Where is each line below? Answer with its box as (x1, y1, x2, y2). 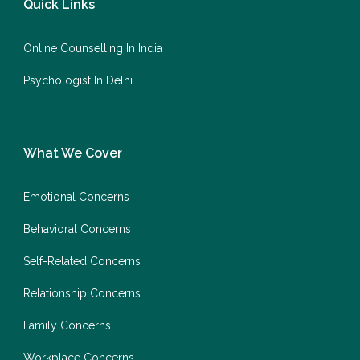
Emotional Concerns (23, 190, 129, 203)
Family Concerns (23, 318, 111, 332)
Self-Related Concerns (23, 254, 141, 268)
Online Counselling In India (23, 41, 162, 55)
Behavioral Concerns (23, 222, 131, 235)
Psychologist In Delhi (23, 73, 133, 87)
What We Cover (23, 145, 122, 161)
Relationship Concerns (23, 286, 141, 300)
